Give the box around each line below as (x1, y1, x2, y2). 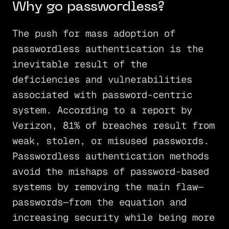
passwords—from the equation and (12, 196, 187, 209)
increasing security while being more (12, 211, 215, 224)
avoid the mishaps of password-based (12, 165, 209, 178)
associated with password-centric (12, 88, 192, 102)
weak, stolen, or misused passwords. (12, 134, 209, 148)
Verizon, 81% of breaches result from (12, 119, 215, 132)
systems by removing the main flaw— (12, 180, 203, 194)
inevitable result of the (12, 58, 147, 71)
